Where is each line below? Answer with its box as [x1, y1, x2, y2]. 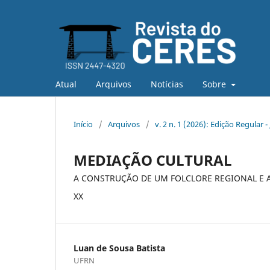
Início [74, 118, 93, 130]
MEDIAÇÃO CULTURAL [74, 149, 232, 170]
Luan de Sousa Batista [74, 242, 165, 254]
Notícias [151, 78, 183, 90]
